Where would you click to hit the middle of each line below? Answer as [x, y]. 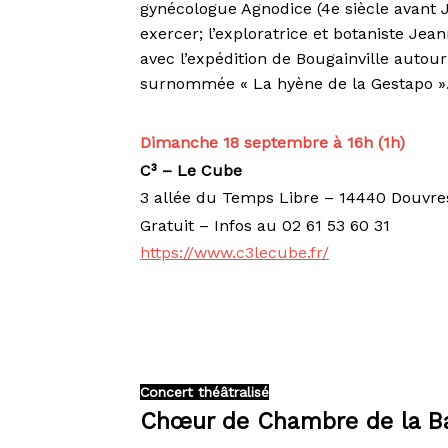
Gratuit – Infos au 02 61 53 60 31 [265, 225]
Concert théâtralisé [205, 392]
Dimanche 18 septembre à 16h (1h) [273, 142]
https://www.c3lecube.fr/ [235, 253]
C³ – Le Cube [191, 170]
